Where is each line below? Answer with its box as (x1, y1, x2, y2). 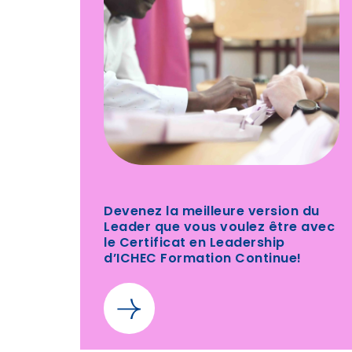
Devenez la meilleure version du (104, 206, 320, 218)
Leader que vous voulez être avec (104, 222, 335, 234)
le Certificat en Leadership (104, 237, 285, 250)
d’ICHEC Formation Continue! (104, 253, 302, 266)
